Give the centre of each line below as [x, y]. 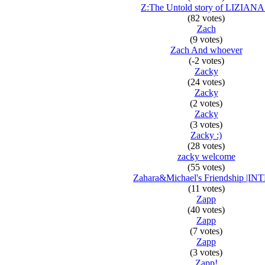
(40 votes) [206, 210]
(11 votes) [206, 188]
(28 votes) [206, 146]
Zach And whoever [206, 50]
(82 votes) [206, 18]
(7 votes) [206, 231]
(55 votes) [206, 167]
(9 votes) [206, 39]
